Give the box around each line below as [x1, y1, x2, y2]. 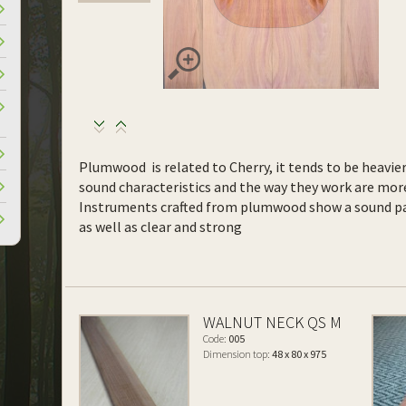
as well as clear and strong [79, 217, 243, 236]
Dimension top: [203, 347, 271, 361]
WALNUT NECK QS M [203, 312, 343, 333]
